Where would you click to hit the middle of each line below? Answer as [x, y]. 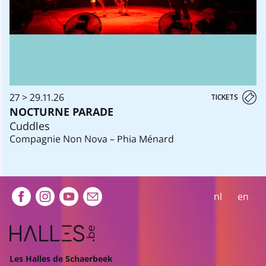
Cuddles [30, 126]
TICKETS [224, 97]
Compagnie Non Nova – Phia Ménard [92, 139]
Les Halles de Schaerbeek [61, 259]
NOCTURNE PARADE [61, 111]
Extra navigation [80, 196]
